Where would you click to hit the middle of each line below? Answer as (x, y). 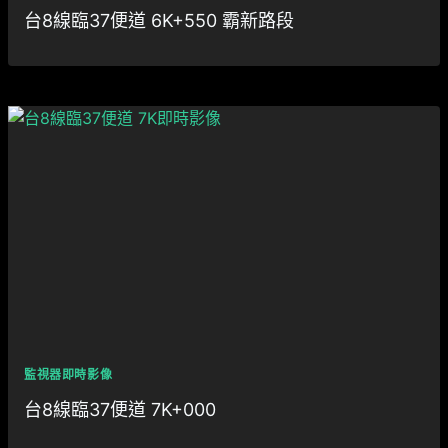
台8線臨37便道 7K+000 (120, 409)
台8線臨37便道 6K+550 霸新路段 (159, 20)
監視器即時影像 (68, 374)
